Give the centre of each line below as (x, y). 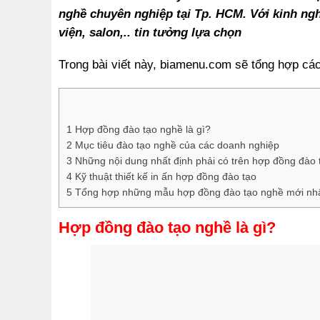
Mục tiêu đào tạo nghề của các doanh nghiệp (176, 145)
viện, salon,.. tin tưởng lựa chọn (150, 32)
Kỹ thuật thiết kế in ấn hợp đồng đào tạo (166, 177)
